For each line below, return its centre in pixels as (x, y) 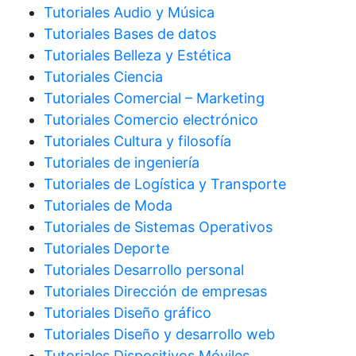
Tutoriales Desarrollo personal (144, 270)
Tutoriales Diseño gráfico (128, 313)
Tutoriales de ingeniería (122, 163)
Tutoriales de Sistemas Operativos (158, 227)
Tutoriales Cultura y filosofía (137, 141)
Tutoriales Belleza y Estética (137, 56)
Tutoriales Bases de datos (130, 34)
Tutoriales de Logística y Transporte (165, 184)
